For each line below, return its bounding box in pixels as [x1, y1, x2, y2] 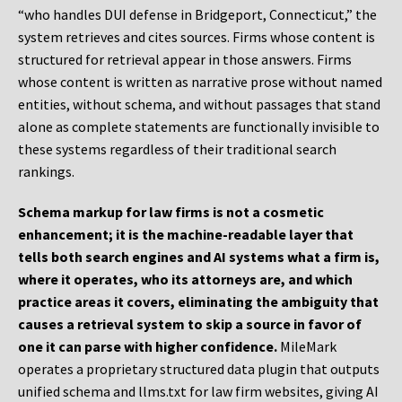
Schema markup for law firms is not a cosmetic [18, 203, 324, 222]
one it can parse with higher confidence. [18, 337, 277, 356]
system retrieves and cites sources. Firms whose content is [18, 28, 375, 47]
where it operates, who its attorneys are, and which [18, 270, 353, 289]
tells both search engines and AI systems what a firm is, [18, 248, 380, 267]
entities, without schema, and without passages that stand [18, 95, 380, 114]
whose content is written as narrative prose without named [18, 73, 382, 92]
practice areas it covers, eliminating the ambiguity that [18, 293, 379, 311]
